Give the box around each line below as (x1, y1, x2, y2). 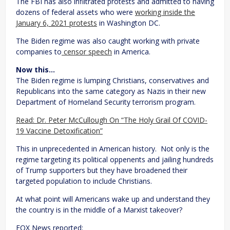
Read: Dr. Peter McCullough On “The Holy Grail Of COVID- (16, 114, 207, 125)
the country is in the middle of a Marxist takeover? (16, 204, 182, 215)
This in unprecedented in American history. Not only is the (16, 143, 209, 154)
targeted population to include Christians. (16, 176, 152, 186)
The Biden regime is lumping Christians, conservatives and (16, 75, 209, 85)
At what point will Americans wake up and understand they (16, 194, 210, 204)
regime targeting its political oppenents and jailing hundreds (16, 154, 214, 164)
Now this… (16, 64, 55, 74)
